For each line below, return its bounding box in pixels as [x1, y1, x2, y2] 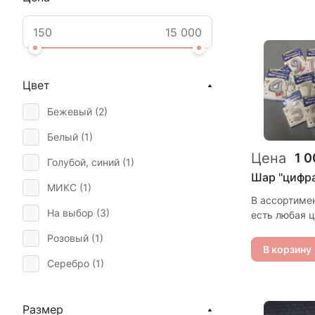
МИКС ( [47, 181, 83, 193]
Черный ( [47, 283, 91, 295]
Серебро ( [47, 257, 96, 269]
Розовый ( [47, 232, 95, 244]
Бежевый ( [47, 105, 98, 117]
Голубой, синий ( [47, 156, 126, 168]
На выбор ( [47, 207, 100, 219]
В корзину [263, 243, 311, 255]
